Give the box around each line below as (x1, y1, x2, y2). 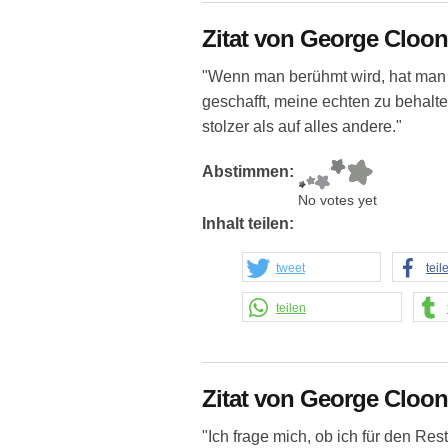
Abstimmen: (202, 163, 298, 181)
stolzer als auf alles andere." (202, 118, 402, 136)
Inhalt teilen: (202, 215, 298, 233)
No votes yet (298, 193, 377, 209)
